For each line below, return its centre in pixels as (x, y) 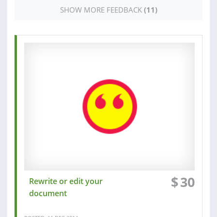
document (48, 194)
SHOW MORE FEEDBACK (102, 10)
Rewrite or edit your (66, 181)
